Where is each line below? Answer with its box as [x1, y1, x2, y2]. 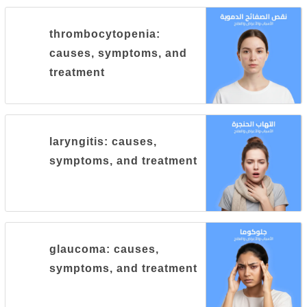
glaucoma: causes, [49, 243, 160, 255]
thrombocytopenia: [49, 28, 161, 40]
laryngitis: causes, [49, 136, 158, 147]
